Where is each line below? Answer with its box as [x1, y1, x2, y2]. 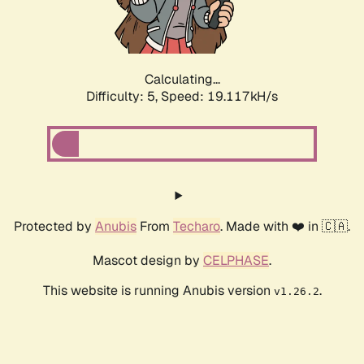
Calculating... [144, 71, 220, 89]
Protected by [14, 218, 95, 236]
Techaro [173, 218, 220, 236]
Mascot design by [93, 252, 203, 270]
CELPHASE [203, 252, 269, 270]
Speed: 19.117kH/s [161, 88, 278, 106]
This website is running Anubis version [42, 282, 274, 300]
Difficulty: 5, [86, 88, 161, 106]
